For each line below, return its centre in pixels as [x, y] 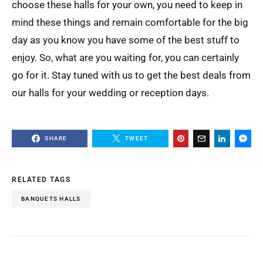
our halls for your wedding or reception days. [110, 93]
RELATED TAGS [41, 180]
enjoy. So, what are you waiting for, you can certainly [125, 58]
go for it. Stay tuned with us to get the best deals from [131, 75]
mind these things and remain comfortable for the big [130, 22]
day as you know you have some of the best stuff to [126, 40]
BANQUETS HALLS [51, 199]
